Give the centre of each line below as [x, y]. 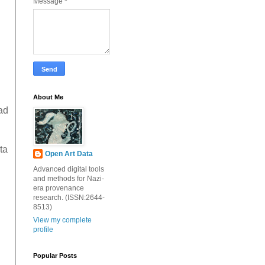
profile [43, 229]
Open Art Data [69, 153]
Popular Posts [55, 255]
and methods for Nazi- [69, 178]
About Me [48, 97]
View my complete [62, 220]
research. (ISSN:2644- [69, 197]
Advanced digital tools [69, 169]
